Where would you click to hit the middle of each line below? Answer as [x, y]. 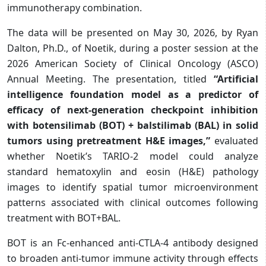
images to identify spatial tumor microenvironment [133, 187]
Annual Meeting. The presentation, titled [110, 79]
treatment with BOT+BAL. [64, 218]
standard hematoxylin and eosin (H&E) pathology [133, 171]
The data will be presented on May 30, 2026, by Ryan [133, 32]
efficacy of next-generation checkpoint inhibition [133, 110]
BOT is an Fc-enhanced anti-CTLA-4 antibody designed [133, 243]
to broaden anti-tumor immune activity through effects [133, 258]
